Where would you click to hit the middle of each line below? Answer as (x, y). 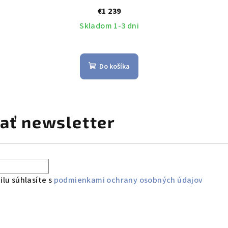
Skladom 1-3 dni (109, 26)
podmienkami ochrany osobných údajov (128, 180)
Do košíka (115, 66)
